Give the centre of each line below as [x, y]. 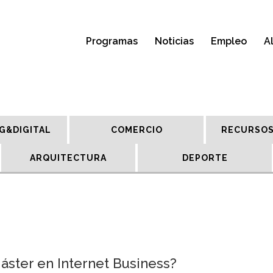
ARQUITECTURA [68, 158]
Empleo [229, 41]
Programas [112, 41]
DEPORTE [205, 158]
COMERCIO [136, 130]
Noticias [174, 41]
